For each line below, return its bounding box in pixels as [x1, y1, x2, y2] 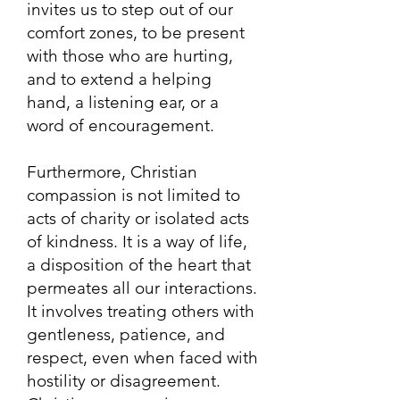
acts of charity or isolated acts [27, 208, 249, 229]
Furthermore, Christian [27, 162, 197, 182]
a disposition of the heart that [27, 254, 251, 275]
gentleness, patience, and [27, 324, 225, 345]
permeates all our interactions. [27, 278, 257, 298]
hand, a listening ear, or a [27, 92, 219, 112]
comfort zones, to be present [27, 22, 245, 43]
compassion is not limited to [27, 185, 240, 205]
